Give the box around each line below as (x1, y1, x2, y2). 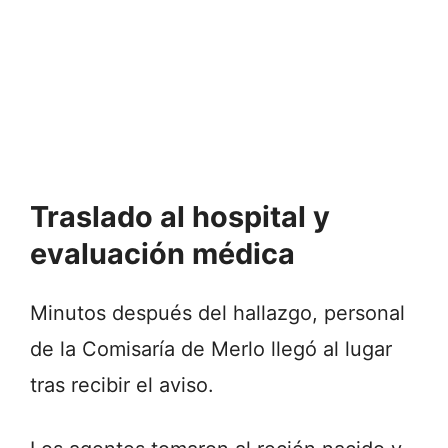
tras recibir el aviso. (30, 373, 214, 398)
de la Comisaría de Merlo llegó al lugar (30, 337, 392, 362)
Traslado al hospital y (30, 199, 330, 235)
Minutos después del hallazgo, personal (30, 301, 405, 326)
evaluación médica (30, 236, 295, 272)
